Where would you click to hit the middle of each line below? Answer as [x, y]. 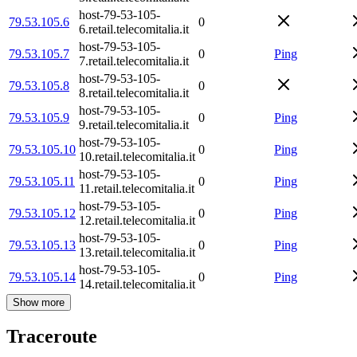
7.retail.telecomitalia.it [134, 61]
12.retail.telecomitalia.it [137, 220]
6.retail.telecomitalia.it [134, 29]
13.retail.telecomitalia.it [137, 252]
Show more [39, 302]
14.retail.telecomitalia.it [137, 284]
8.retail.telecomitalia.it [134, 92]
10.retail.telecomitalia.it [137, 156]
